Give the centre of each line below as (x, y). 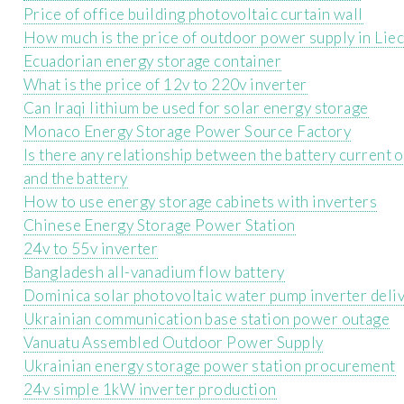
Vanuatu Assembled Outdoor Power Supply (174, 343)
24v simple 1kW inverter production (150, 390)
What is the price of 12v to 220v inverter (165, 85)
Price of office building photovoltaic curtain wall (193, 14)
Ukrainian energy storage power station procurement (210, 366)
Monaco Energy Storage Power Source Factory (188, 132)
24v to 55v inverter (91, 249)
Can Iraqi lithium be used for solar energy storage (196, 108)
